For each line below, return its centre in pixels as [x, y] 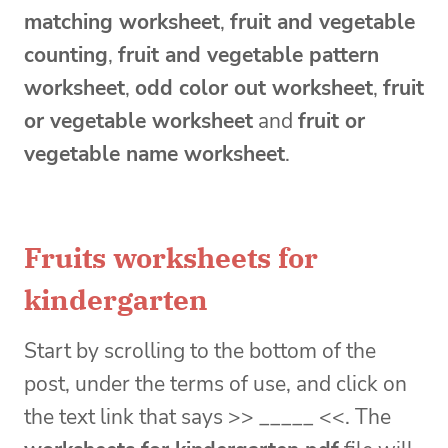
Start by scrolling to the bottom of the [200, 351]
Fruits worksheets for [171, 258]
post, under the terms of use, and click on [215, 384]
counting [66, 55]
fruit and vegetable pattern [248, 55]
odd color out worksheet [254, 88]
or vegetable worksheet [138, 121]
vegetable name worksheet [154, 154]
